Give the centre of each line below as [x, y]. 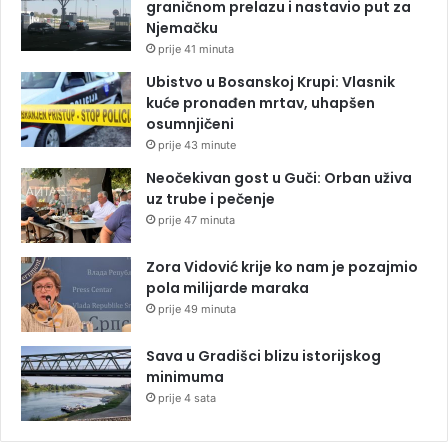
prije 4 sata [187, 397]
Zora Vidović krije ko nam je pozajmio [282, 266]
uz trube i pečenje [210, 198]
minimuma [185, 376]
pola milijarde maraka [227, 287]
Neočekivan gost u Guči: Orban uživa [279, 177]
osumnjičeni [190, 123]
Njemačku [182, 27]
